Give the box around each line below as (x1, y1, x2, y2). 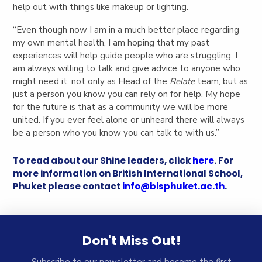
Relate (170, 75, 195, 88)
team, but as (195, 75, 249, 88)
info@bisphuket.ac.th (122, 180, 225, 192)
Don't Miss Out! (82, 231, 181, 250)
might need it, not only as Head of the (13, 75, 170, 88)
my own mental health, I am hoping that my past (13, 37, 210, 49)
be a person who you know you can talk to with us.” (13, 127, 220, 139)
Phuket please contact (13, 180, 123, 192)
